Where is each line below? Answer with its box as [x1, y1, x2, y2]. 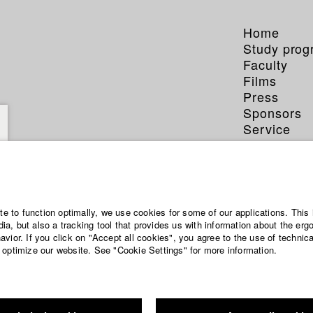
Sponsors [243, 103, 302, 122]
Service [243, 119, 291, 138]
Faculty [243, 55, 288, 73]
